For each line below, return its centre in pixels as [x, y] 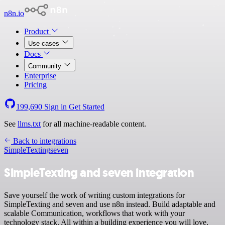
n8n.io [14, 13]
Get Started [87, 107]
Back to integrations [44, 141]
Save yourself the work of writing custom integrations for [94, 195]
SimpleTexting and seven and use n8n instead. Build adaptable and [110, 204]
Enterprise [40, 76]
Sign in [55, 107]
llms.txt [29, 124]
